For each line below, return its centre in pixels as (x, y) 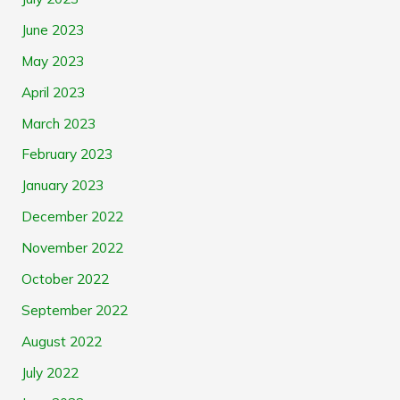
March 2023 (58, 123)
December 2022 (72, 217)
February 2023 (67, 154)
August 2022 (61, 341)
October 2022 (65, 278)
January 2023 (62, 185)
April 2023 (53, 92)
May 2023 (52, 60)
